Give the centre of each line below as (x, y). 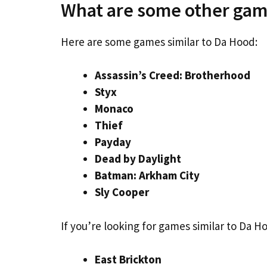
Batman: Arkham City (147, 175)
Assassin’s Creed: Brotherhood (173, 75)
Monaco (114, 108)
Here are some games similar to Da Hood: (159, 41)
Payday (113, 142)
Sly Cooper (122, 192)
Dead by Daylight (138, 159)
